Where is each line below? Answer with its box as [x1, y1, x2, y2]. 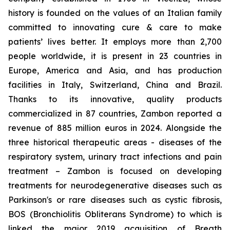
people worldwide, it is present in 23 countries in [8, 51, 222, 61]
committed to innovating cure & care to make [8, 22, 222, 32]
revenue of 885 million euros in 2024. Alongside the [8, 123, 222, 133]
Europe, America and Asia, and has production [8, 65, 222, 75]
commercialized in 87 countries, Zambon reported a [8, 108, 222, 119]
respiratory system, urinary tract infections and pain [8, 151, 222, 162]
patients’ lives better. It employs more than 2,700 [8, 36, 222, 47]
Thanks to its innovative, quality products [8, 94, 222, 104]
